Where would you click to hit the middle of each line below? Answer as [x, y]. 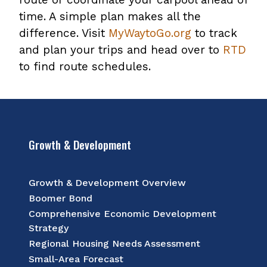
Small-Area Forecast [76, 259]
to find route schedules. [87, 67]
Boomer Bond [60, 198]
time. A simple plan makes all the [110, 17]
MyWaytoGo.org [150, 33]
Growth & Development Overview [107, 183]
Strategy [49, 228]
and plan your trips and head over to [121, 50]
